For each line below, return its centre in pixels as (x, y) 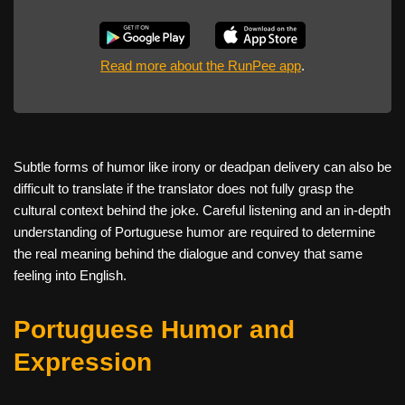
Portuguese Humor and (154, 330)
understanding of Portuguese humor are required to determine (194, 232)
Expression (83, 363)
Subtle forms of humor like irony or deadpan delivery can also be (202, 167)
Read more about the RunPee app (201, 66)
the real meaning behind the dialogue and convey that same (188, 254)
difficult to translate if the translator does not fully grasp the (184, 189)
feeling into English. (70, 276)
